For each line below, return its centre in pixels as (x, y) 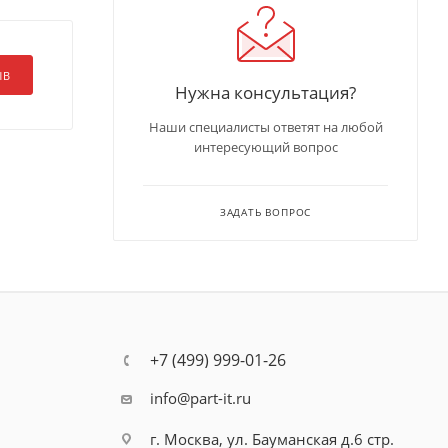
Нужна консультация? (265, 91)
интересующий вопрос (265, 146)
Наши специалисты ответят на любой (265, 126)
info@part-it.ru (200, 398)
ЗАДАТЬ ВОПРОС (265, 211)
